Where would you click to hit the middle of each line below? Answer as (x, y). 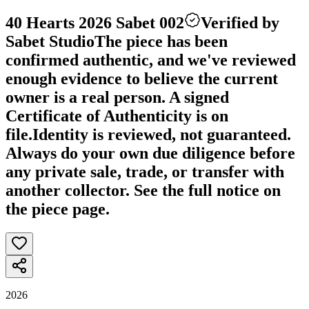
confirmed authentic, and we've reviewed (151, 60)
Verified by (240, 22)
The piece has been (161, 41)
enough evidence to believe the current (142, 78)
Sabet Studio (50, 41)
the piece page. (58, 209)
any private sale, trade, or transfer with (145, 171)
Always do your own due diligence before (150, 153)
